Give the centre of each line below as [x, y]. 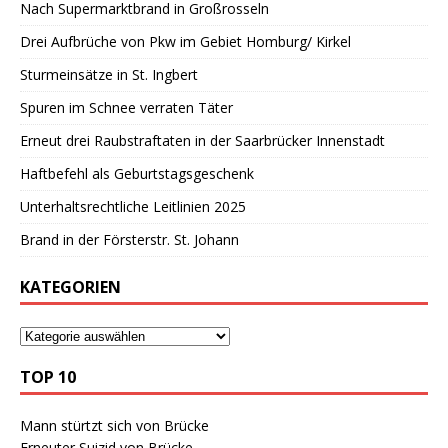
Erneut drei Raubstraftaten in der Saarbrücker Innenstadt [202, 141]
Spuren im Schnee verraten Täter [126, 108]
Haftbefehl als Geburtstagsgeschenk [137, 174]
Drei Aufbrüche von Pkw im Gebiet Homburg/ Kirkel [185, 42]
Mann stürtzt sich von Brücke [114, 426]
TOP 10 [48, 377]
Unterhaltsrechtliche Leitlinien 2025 [133, 207]
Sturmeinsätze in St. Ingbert [109, 75]
